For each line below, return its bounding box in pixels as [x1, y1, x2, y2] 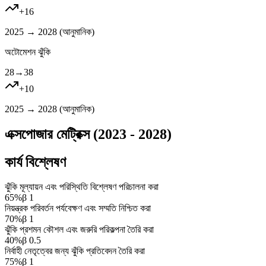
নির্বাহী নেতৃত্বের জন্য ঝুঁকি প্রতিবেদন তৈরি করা [5, 246, 145, 256]
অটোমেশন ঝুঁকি [5, 46, 50, 57]
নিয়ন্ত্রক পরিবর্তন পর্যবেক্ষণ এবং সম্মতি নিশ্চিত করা [5, 203, 151, 214]
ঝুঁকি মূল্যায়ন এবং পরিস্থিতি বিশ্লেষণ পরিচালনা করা [5, 182, 159, 192]
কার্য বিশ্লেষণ [5, 154, 66, 170]
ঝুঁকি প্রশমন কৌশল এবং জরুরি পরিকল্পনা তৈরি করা [5, 224, 154, 235]
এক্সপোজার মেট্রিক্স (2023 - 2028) [5, 126, 172, 142]
